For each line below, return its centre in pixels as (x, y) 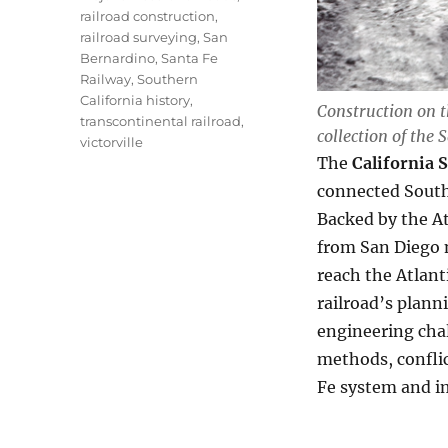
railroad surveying (139, 37)
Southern (168, 79)
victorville (112, 142)
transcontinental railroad (161, 121)
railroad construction (148, 16)
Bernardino (118, 58)
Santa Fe (190, 58)
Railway (106, 79)
